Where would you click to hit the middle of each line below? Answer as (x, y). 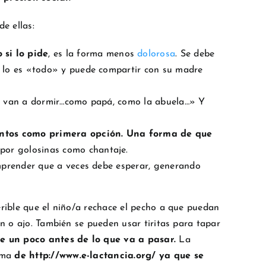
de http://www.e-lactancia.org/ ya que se (108, 256)
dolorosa (156, 54)
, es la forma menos (93, 54)
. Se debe (195, 54)
